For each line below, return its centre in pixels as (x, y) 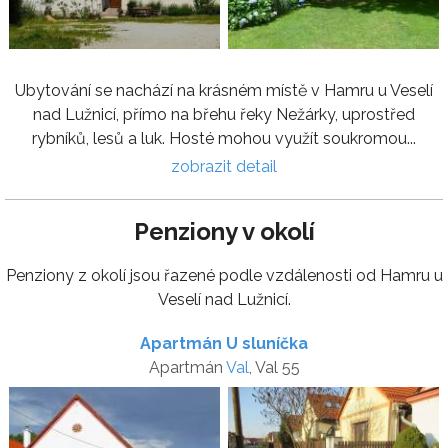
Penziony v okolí (224, 232)
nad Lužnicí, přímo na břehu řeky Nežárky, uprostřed (224, 115)
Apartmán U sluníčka (224, 344)
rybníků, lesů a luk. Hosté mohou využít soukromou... (224, 139)
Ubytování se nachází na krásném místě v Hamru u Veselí (224, 91)
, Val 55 (274, 368)
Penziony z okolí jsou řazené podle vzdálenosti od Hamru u (224, 276)
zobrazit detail (224, 167)
